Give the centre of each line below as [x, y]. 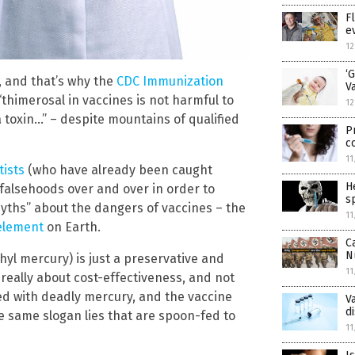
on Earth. [72, 227]
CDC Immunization [170, 81]
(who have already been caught [118, 170]
